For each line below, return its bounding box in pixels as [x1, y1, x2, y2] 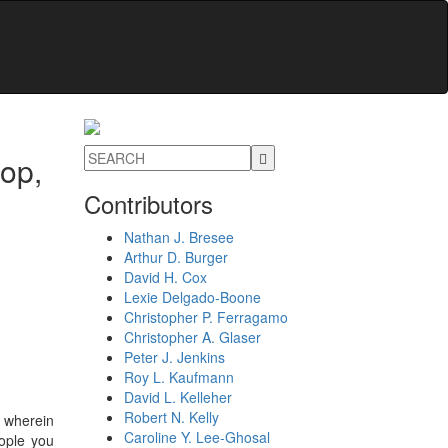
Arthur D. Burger [123, 246, 228, 267]
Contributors [83, 185, 213, 221]
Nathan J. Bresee [123, 226, 234, 247]
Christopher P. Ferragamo [123, 306, 288, 327]
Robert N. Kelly [123, 406, 219, 427]
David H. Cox [123, 266, 207, 287]
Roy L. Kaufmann [123, 366, 234, 387]
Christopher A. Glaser [123, 326, 261, 347]
